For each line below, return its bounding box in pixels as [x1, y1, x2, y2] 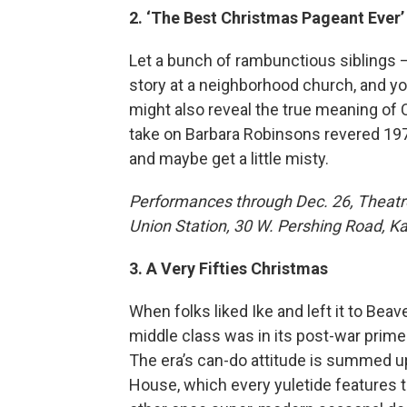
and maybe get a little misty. [129, 149, 329, 169]
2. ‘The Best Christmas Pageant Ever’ [129, 8, 404, 28]
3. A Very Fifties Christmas [129, 259, 328, 279]
